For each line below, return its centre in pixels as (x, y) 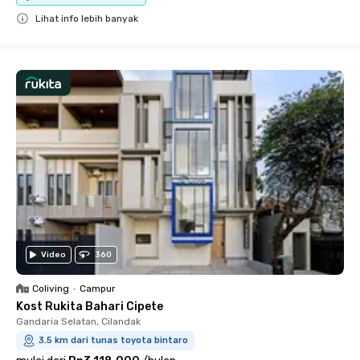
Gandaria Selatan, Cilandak (78, 321)
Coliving (51, 288)
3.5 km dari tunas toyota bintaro (113, 340)
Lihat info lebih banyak (87, 18)
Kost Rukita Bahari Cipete (90, 306)
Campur (98, 288)
